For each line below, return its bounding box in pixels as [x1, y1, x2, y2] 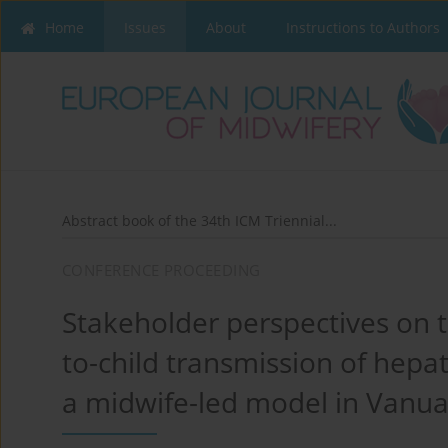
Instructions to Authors [286, 18, 440, 37]
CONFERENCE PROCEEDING [62, 260, 261, 281]
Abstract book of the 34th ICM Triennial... [62, 211, 337, 231]
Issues [124, 18, 166, 37]
